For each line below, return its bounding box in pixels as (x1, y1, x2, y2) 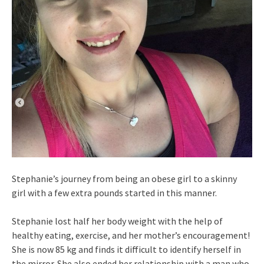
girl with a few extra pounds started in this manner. (12, 187, 217, 199)
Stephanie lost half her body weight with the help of (12, 215, 223, 227)
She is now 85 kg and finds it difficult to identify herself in (12, 243, 241, 256)
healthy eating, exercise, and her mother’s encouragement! (12, 229, 250, 242)
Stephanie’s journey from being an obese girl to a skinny (12, 173, 237, 185)
